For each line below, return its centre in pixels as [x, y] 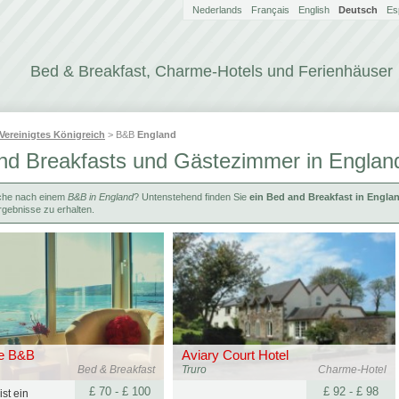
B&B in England [101, 197]
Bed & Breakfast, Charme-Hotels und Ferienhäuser [212, 71]
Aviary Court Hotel [235, 355]
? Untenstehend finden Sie [191, 197]
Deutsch [358, 10]
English [314, 10]
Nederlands [217, 10]
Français [270, 10]
